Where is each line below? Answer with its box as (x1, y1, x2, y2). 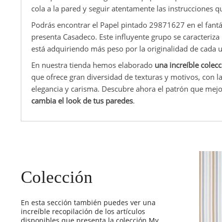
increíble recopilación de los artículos (21, 206, 145, 216)
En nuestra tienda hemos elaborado (31, 59, 155, 70)
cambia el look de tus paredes (31, 95, 133, 106)
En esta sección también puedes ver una (21, 197, 156, 207)
